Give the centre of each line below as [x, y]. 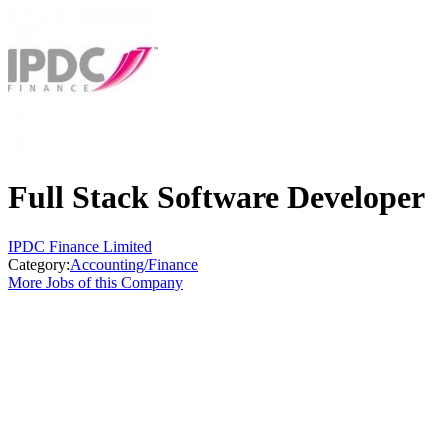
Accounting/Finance [134, 264]
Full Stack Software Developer [216, 197]
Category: [39, 264]
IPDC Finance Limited [80, 246]
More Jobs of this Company [95, 282]
